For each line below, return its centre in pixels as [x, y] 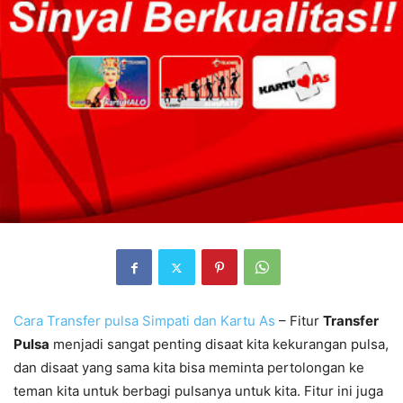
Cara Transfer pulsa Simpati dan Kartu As [144, 321]
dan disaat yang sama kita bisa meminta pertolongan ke [189, 368]
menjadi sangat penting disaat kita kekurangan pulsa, [219, 345]
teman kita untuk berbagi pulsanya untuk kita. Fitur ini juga [198, 391]
